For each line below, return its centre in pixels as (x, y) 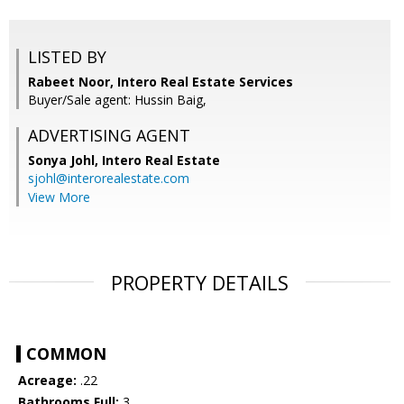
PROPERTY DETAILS (200, 283)
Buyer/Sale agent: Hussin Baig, (117, 100)
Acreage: (47, 381)
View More (59, 197)
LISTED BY (67, 57)
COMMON (66, 354)
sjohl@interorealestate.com (109, 179)
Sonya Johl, (65, 161)
